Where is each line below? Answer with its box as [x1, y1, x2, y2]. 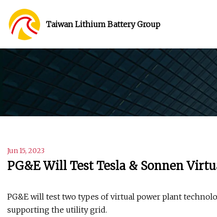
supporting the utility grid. [7, 205, 107, 215]
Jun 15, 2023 [7, 146, 45, 155]
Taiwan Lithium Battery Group [46, 19, 160, 29]
